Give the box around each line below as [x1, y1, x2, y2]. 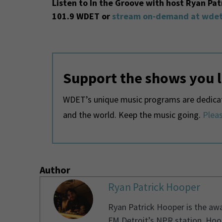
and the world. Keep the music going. [62, 109, 203, 120]
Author [39, 164, 70, 176]
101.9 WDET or [52, 10, 112, 22]
